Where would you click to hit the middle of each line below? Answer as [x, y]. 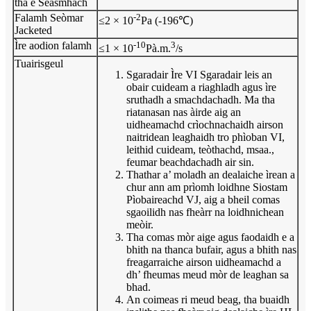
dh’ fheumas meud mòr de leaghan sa [208, 274]
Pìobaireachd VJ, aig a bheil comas [203, 199]
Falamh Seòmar [49, 17]
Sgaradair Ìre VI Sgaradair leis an [199, 74]
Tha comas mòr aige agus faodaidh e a [210, 237]
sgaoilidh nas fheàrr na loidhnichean [205, 212]
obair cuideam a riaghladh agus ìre [201, 87]
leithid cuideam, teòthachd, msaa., [200, 149]
